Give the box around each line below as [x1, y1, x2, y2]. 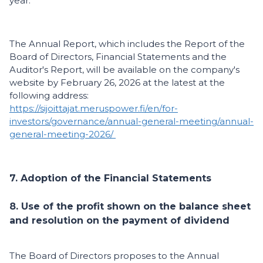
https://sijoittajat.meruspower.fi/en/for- [9, 103, 178, 114]
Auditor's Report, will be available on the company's [9, 64, 240, 76]
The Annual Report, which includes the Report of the [9, 38, 245, 50]
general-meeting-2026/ [9, 129, 116, 140]
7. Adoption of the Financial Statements [9, 173, 211, 184]
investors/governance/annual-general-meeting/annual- [9, 116, 254, 127]
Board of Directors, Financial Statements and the [9, 51, 227, 63]
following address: [9, 90, 91, 102]
